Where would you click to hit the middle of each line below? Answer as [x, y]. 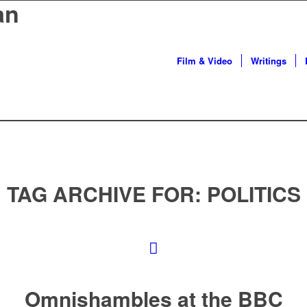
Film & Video [205, 61]
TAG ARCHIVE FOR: [107, 194]
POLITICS [254, 194]
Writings [269, 61]
